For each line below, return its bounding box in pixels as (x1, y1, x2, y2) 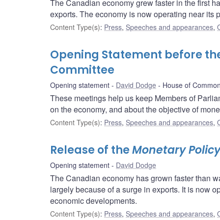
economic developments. (50, 195, 137, 207)
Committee (50, 62, 114, 78)
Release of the (50, 142, 132, 158)
